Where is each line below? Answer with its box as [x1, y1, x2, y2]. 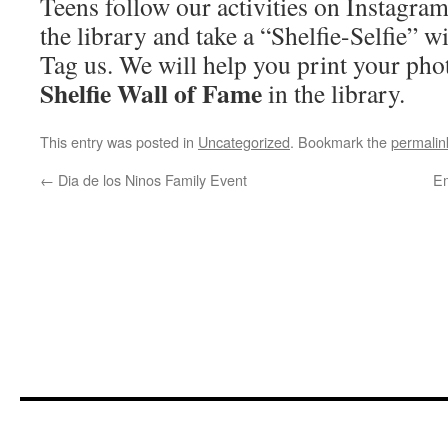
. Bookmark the [290, 131, 391, 152]
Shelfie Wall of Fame [40, 74, 262, 112]
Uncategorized [198, 131, 290, 152]
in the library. [262, 76, 405, 110]
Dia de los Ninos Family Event [54, 169, 247, 190]
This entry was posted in [40, 131, 198, 152]
